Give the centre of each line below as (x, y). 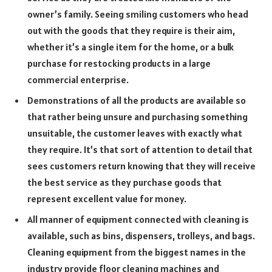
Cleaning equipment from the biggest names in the (137, 252)
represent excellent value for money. (107, 198)
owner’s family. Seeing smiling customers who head (138, 14)
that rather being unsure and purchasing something (138, 116)
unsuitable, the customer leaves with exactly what (135, 133)
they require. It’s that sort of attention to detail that (140, 149)
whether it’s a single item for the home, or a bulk (131, 46)
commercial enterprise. (78, 79)
